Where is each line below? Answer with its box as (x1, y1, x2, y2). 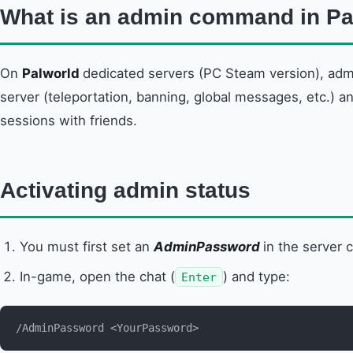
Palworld (22, 65, 83, 81)
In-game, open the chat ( (20, 269, 176, 285)
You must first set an (20, 238, 154, 255)
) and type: (223, 269, 291, 285)
